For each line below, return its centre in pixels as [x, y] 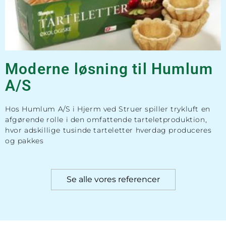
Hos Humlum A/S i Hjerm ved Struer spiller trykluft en [108, 109]
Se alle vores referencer [113, 180]
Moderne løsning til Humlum [109, 69]
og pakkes [24, 141]
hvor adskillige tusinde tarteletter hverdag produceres [108, 130]
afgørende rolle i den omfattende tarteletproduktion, [106, 120]
